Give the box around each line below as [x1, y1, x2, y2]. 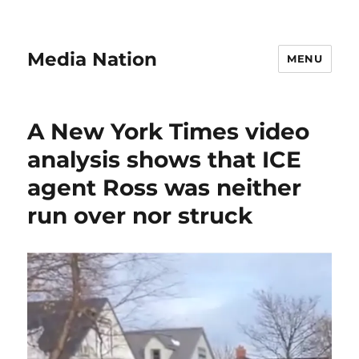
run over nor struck [27, 202, 253, 229]
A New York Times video [27, 118, 310, 145]
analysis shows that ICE [27, 146, 302, 173]
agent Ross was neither [27, 174, 302, 201]
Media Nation [27, 47, 158, 71]
